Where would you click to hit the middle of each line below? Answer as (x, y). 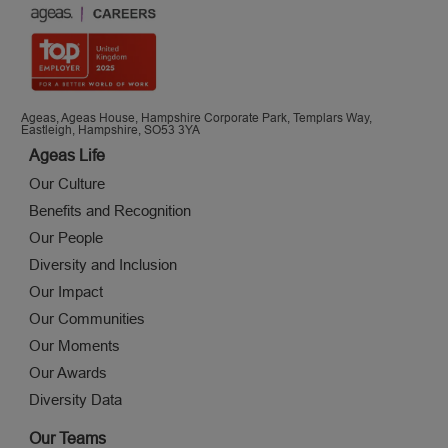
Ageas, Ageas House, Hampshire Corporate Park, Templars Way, (196, 118)
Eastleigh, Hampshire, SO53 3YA (110, 130)
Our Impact (65, 292)
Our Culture (66, 184)
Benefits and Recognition (109, 211)
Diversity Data (75, 400)
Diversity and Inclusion (102, 265)
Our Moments (74, 346)
